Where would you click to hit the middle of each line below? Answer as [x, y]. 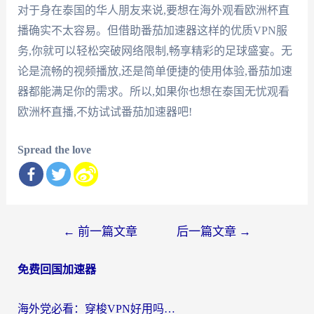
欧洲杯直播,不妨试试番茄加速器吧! [104, 111]
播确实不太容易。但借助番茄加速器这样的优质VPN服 [152, 30]
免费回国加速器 [56, 270]
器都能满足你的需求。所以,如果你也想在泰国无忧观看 [153, 91]
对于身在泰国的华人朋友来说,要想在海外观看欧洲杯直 [153, 10]
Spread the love [54, 150]
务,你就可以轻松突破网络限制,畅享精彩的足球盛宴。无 [155, 50]
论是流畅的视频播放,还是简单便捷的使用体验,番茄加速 [155, 71]
